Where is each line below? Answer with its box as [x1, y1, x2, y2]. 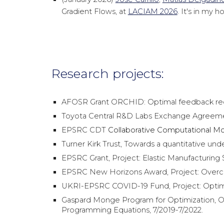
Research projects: [51, 65, 164, 81]
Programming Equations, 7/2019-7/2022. [61, 205, 203, 214]
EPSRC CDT [61, 125, 108, 134]
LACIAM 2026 [127, 7, 177, 16]
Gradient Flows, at [61, 7, 128, 16]
